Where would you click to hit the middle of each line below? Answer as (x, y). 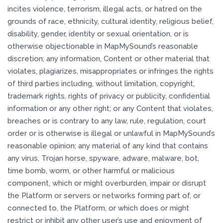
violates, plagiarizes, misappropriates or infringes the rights (111, 71)
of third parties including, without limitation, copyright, (101, 84)
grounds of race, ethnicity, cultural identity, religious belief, (111, 21)
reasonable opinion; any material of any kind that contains (108, 146)
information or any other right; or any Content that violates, (110, 109)
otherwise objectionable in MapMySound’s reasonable (103, 46)
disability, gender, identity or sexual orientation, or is (98, 34)
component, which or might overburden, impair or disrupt (107, 183)
